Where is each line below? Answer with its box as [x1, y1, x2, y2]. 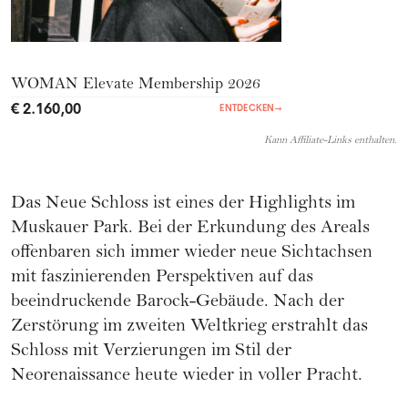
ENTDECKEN [219, 102, 275, 115]
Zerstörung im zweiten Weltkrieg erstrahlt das [11, 318, 368, 338]
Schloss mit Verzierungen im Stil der [11, 342, 291, 362]
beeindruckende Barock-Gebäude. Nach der [11, 293, 344, 313]
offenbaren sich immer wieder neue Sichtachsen [11, 244, 372, 264]
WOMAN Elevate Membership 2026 [11, 77, 260, 95]
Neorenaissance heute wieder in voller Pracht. [11, 367, 362, 387]
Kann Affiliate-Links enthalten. [264, 136, 397, 148]
